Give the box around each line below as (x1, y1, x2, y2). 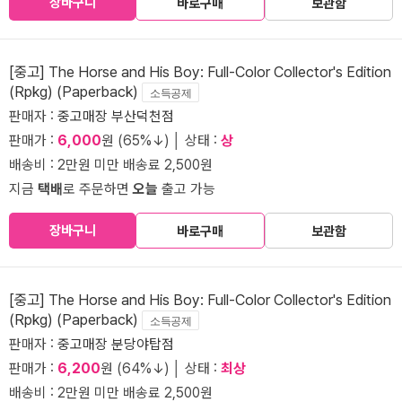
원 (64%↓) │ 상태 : (100, 359, 221, 377)
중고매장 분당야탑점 (57, 335, 174, 353)
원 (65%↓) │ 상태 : (101, 131, 221, 149)
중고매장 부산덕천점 (57, 107, 174, 125)
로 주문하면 (63, 179, 133, 197)
